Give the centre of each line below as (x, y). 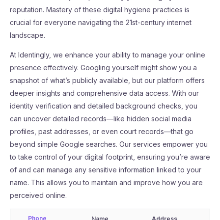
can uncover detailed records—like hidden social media (101, 119)
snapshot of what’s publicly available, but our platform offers (107, 80)
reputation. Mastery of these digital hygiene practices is (100, 10)
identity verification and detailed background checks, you (104, 106)
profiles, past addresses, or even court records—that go (102, 131)
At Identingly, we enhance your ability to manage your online (108, 55)
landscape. (27, 35)
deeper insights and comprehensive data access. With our (104, 93)
